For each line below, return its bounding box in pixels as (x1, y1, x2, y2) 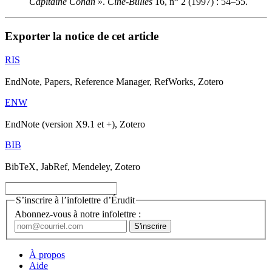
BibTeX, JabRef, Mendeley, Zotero (5, 161, 140, 172)
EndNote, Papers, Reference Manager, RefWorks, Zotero (5, 76, 223, 87)
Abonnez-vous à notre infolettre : (15, 209, 141, 220)
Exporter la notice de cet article (5, 30, 158, 43)
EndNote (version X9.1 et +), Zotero (5, 118, 145, 129)
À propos (29, 250, 65, 260)
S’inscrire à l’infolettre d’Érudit (16, 194, 135, 205)
